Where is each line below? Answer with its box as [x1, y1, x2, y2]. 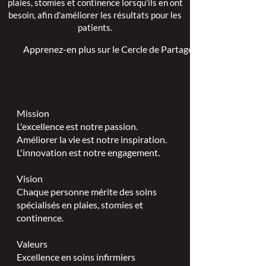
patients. [78, 22, 112, 33]
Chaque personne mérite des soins [17, 186, 157, 197]
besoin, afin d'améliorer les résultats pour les [8, 9, 182, 20]
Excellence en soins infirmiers [17, 251, 135, 262]
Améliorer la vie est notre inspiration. [17, 134, 167, 145]
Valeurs [17, 238, 47, 249]
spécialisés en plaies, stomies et [17, 199, 143, 210]
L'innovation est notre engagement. [17, 147, 160, 158]
